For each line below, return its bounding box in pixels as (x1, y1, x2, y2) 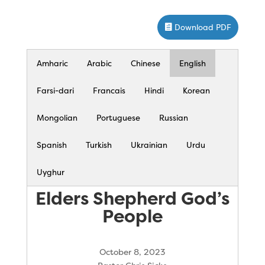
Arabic (86, 57, 112, 69)
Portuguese (96, 112, 140, 123)
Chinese (130, 57, 160, 69)
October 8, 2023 (99, 245, 166, 257)
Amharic (36, 57, 68, 69)
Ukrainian (130, 139, 167, 150)
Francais (92, 85, 125, 96)
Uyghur (36, 166, 64, 177)
